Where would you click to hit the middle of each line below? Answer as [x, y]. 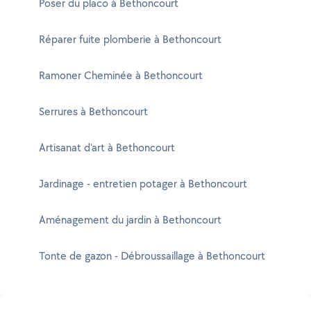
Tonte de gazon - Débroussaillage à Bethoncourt [152, 256]
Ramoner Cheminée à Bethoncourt [121, 75]
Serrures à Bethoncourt [93, 111]
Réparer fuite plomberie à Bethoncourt [130, 39]
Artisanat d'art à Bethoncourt [107, 148]
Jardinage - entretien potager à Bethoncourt [143, 184]
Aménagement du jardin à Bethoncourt [130, 220]
